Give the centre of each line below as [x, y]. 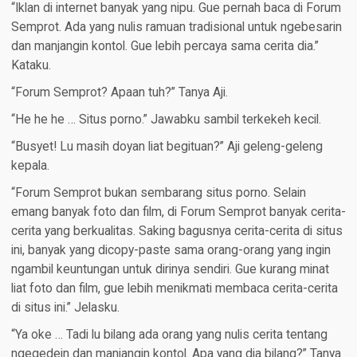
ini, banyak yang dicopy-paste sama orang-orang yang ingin [171, 251]
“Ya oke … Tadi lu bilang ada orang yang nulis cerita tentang [169, 335]
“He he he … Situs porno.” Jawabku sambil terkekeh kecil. [166, 120]
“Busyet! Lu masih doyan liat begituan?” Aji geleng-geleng [167, 147]
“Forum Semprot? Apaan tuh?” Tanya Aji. [119, 93]
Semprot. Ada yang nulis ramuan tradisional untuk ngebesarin [176, 27]
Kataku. [31, 66]
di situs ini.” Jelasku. [65, 308]
